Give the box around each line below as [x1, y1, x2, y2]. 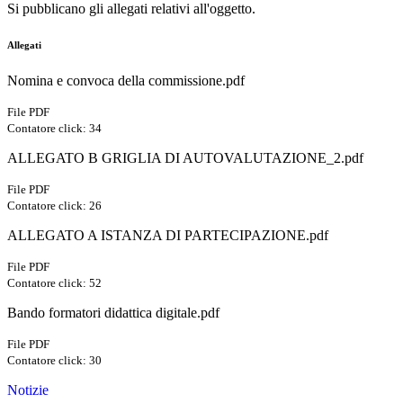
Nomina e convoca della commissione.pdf [7, 73, 245, 89]
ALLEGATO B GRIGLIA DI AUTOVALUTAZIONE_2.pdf [7, 150, 363, 166]
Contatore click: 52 [7, 276, 102, 291]
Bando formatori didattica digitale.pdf [7, 305, 219, 321]
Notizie [7, 382, 49, 399]
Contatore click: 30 [7, 354, 102, 368]
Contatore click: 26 [7, 199, 102, 213]
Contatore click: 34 [7, 121, 102, 136]
